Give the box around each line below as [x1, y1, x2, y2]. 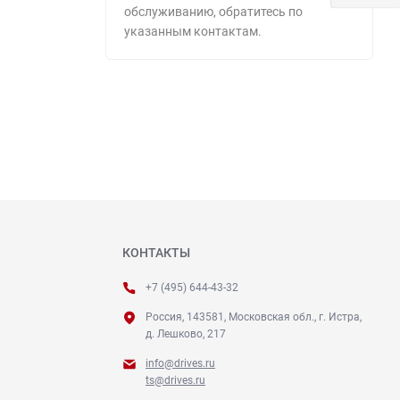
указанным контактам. [124, 23, 262, 38]
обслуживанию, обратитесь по [124, 4, 303, 19]
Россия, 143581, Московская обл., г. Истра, [146, 310, 362, 323]
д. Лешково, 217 [146, 327, 226, 340]
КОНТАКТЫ [122, 245, 190, 260]
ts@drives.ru [146, 373, 205, 387]
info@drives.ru [146, 356, 215, 370]
